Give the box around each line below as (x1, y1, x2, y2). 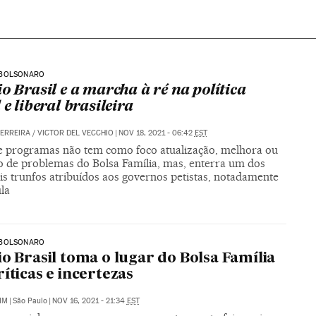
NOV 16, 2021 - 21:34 (51, 296, 127, 306)
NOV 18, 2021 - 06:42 (118, 128, 195, 138)
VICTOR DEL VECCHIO (37, 128, 114, 138)
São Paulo (12, 296, 47, 306)
